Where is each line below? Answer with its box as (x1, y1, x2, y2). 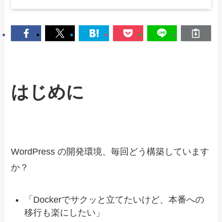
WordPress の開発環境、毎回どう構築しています (11, 147, 210, 157)
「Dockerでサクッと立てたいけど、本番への (24, 194, 205, 205)
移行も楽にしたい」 (24, 207, 105, 218)
